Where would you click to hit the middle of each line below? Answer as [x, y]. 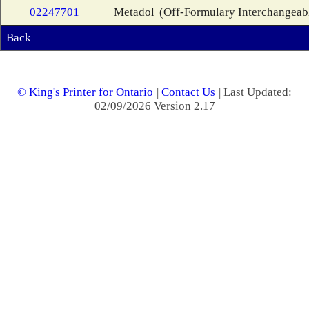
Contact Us [188, 92]
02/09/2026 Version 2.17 [154, 106]
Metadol [134, 12]
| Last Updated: [255, 92]
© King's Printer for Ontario [85, 92]
